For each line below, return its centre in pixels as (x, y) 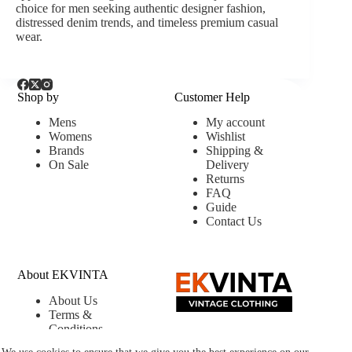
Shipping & (235, 151)
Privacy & (74, 343)
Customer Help (213, 97)
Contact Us (234, 222)
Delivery (228, 165)
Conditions (76, 329)
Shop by (38, 97)
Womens (71, 137)
